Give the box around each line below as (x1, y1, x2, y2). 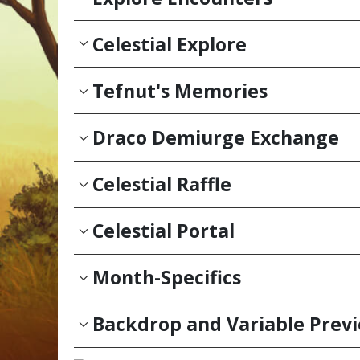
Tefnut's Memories (92, 77, 268, 104)
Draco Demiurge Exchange (92, 125, 340, 151)
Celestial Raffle (92, 171, 232, 198)
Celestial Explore (92, 31, 247, 57)
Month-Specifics (92, 264, 242, 291)
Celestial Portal (92, 218, 235, 244)
